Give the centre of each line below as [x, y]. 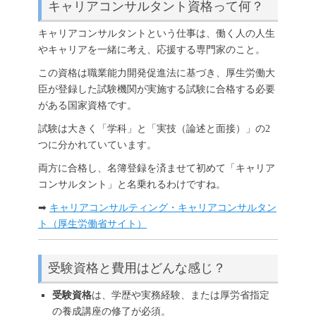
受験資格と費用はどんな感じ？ [137, 268]
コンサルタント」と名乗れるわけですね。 [132, 185]
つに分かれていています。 [97, 145]
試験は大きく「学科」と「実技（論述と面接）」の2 [154, 129]
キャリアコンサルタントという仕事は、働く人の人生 [157, 34]
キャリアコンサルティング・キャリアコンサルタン [163, 208]
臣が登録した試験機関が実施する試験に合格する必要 [157, 90]
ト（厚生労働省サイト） [92, 224]
